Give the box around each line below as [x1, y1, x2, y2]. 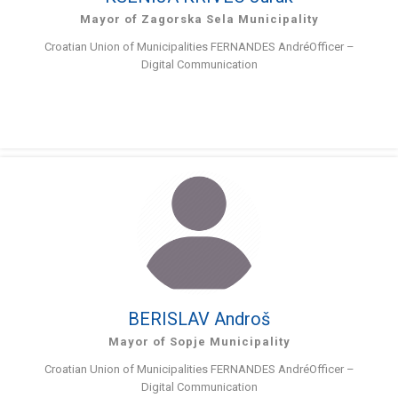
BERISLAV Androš [128, 308, 270, 330]
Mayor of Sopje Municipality [107, 335, 291, 348]
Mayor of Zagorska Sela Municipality [79, 12, 319, 26]
